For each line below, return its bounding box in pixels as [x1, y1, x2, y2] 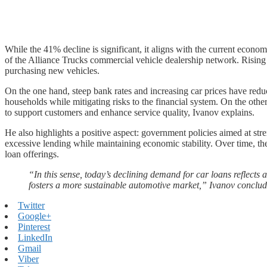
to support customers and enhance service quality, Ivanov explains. [5, 107, 254, 117]
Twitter [18, 200, 45, 210]
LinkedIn [18, 232, 52, 243]
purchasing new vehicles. [5, 65, 100, 76]
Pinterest [18, 221, 50, 232]
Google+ [18, 210, 51, 221]
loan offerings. [5, 148, 59, 159]
